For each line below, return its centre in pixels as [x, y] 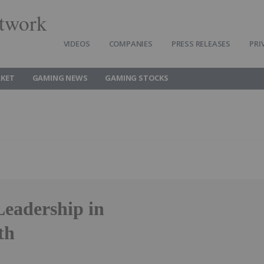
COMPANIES [131, 44]
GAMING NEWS [60, 78]
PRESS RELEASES [201, 44]
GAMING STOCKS [137, 78]
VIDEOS [77, 44]
